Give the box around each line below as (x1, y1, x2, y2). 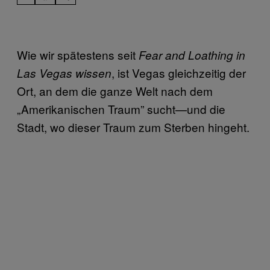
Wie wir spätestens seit (17, 46, 139, 63)
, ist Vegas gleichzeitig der (111, 64, 246, 81)
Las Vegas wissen (17, 64, 111, 81)
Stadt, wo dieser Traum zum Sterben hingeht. (17, 118, 250, 135)
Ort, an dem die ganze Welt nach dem (17, 82, 213, 99)
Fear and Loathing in (139, 46, 245, 63)
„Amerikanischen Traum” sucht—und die (17, 100, 225, 117)
